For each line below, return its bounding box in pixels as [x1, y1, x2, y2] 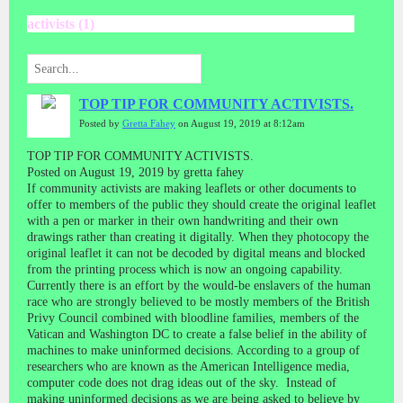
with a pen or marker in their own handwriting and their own [27, 213, 338, 228]
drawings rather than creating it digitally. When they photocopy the [27, 229, 369, 244]
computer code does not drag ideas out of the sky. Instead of [27, 375, 336, 390]
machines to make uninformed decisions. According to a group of [27, 343, 360, 357]
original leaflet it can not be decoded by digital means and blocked [27, 246, 365, 260]
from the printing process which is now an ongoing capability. [27, 262, 343, 276]
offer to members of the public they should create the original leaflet [27, 197, 376, 211]
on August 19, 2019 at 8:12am [175, 118, 305, 129]
